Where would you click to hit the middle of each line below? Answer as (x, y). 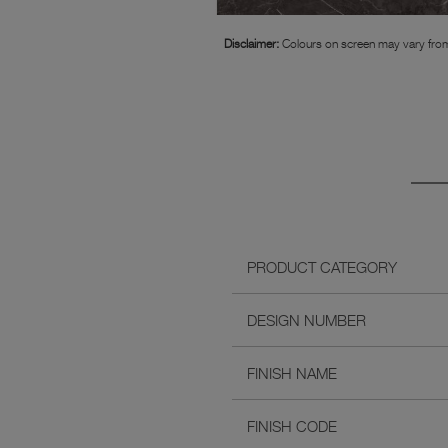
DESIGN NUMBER (306, 320)
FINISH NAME (292, 373)
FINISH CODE (292, 426)
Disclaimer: (251, 44)
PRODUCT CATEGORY (322, 267)
